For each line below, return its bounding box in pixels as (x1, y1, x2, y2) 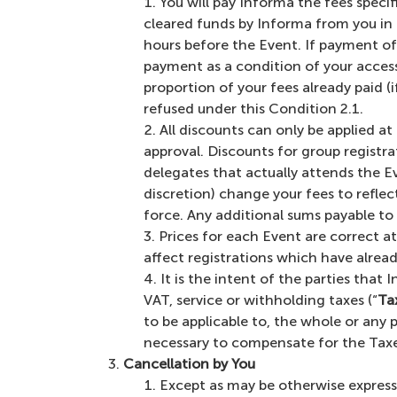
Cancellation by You (123, 355, 255, 372)
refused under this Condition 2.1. (144, 100, 363, 117)
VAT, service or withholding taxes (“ (144, 292, 378, 308)
